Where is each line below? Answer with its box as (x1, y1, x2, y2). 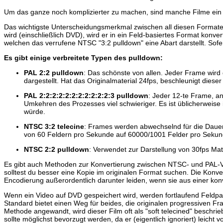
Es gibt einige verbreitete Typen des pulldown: (4, 54, 163, 62)
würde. (24, 108, 45, 116)
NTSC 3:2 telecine (24, 122, 84, 131)
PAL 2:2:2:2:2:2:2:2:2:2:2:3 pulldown (24, 92, 148, 100)
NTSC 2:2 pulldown (24, 145, 89, 154)
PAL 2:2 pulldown (24, 69, 84, 77)
